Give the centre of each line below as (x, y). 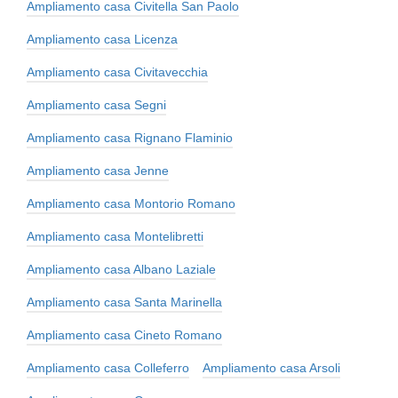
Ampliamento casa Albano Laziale (121, 269)
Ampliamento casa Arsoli (271, 367)
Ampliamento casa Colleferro (108, 367)
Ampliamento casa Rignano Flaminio (130, 137)
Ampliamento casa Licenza (102, 39)
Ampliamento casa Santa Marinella (124, 302)
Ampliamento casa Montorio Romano (131, 203)
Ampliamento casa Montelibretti (115, 236)
